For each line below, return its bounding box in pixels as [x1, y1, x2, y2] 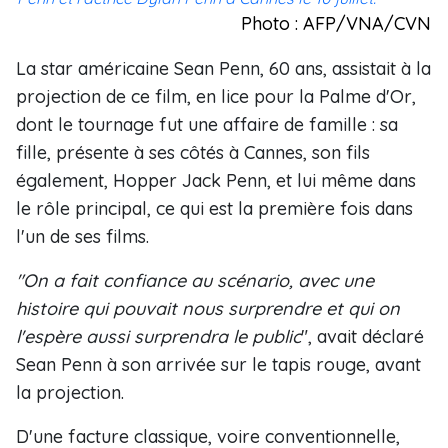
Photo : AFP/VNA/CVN [241, 12, 431, 35]
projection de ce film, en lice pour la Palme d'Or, [16, 85, 416, 108]
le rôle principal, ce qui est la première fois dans [16, 197, 413, 220]
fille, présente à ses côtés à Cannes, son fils [16, 141, 370, 164]
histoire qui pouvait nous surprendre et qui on [16, 297, 400, 320]
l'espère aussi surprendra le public [16, 325, 301, 348]
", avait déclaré [301, 325, 424, 348]
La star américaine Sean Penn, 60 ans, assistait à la [16, 57, 431, 80]
